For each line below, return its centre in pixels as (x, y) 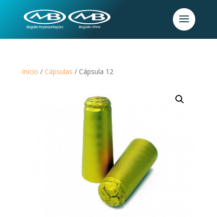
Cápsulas (58, 71)
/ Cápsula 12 (93, 71)
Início (30, 71)
